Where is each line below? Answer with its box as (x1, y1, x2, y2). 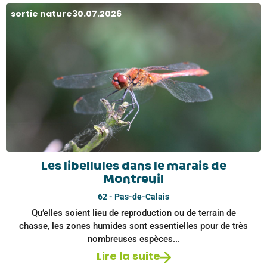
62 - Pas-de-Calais (98, 192, 169, 202)
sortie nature (11, 7, 72, 20)
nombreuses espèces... (87, 233, 180, 244)
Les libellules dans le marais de (41, 155, 226, 178)
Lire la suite (96, 248, 160, 263)
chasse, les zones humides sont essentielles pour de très (19, 220, 248, 231)
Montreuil (103, 168, 164, 191)
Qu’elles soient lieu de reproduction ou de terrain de (31, 207, 236, 218)
